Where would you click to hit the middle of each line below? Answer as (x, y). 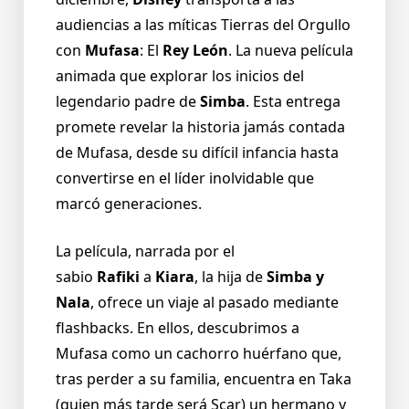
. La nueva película (291, 51)
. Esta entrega (293, 102)
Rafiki (120, 277)
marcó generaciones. (129, 204)
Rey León (195, 51)
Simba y (295, 277)
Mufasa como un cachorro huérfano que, (199, 354)
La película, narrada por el (145, 252)
